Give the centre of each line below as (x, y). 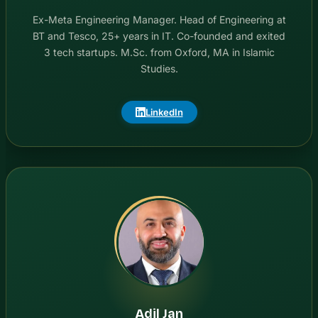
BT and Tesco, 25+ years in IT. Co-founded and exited (159, 36)
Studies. (159, 69)
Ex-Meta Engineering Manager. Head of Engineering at (159, 20)
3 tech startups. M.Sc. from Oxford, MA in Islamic (159, 53)
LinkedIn (164, 113)
